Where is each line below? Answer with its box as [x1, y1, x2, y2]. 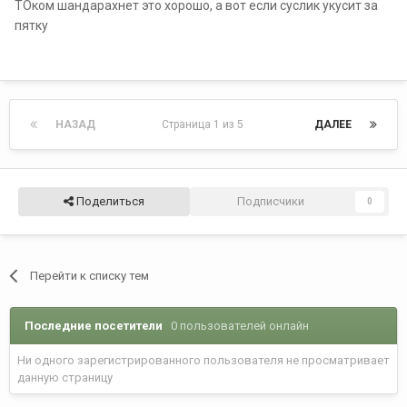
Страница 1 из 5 [161, 117, 249, 131]
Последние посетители [24, 318, 171, 333]
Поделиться [73, 194, 144, 208]
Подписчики [237, 194, 305, 208]
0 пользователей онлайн [170, 318, 309, 333]
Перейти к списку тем [30, 268, 150, 283]
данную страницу [17, 370, 113, 384]
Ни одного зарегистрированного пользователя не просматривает [17, 352, 390, 367]
